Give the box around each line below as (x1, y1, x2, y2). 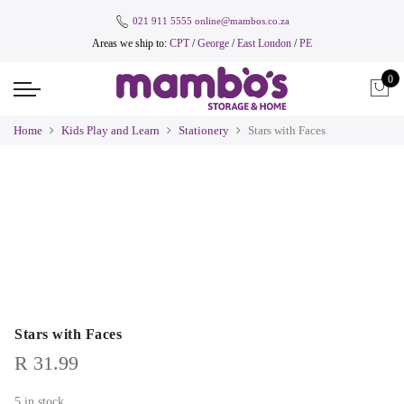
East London (237, 37, 294, 50)
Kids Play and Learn (61, 123, 160, 137)
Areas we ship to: (92, 37, 170, 50)
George (197, 37, 229, 50)
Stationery (179, 123, 229, 137)
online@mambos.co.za (194, 14, 289, 26)
